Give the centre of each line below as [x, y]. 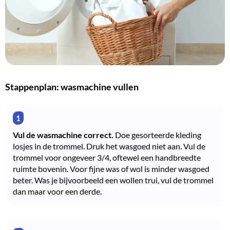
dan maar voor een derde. [57, 191]
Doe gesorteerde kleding [157, 135]
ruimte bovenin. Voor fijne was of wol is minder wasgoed [111, 168]
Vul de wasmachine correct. [63, 135]
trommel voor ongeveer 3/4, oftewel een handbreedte [107, 157]
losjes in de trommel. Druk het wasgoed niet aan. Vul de [109, 146]
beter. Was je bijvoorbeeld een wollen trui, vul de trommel [113, 180]
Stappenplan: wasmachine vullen [72, 87]
